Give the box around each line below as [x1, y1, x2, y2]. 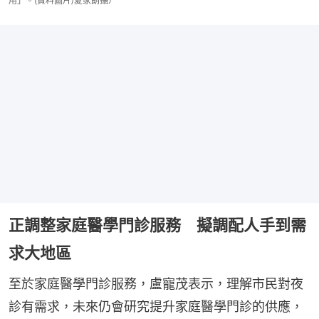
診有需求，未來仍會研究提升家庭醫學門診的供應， [9, 299, 303, 315]
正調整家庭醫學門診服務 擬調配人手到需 [9, 216, 306, 235]
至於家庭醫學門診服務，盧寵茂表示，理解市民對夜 [9, 276, 303, 292]
